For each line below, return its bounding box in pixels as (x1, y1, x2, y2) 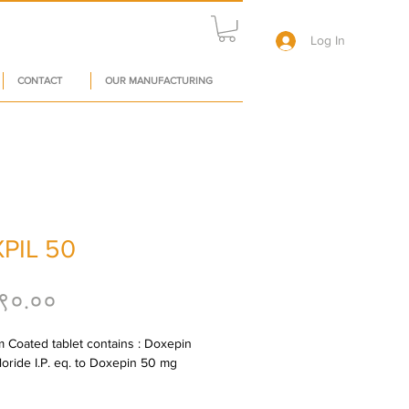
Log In (309, 33, 345, 47)
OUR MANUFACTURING (105, 75, 213, 87)
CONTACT (17, 75, 62, 87)
